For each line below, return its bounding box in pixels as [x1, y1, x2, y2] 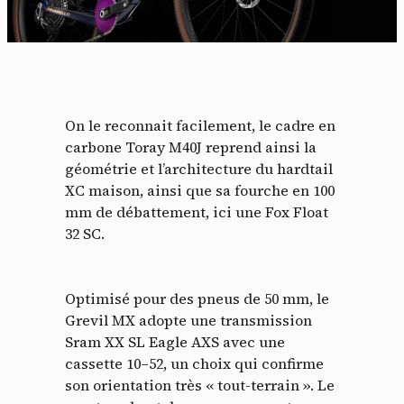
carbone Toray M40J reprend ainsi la [65, 136, 317, 157]
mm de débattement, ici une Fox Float [65, 201, 328, 222]
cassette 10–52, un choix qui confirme [65, 353, 324, 373]
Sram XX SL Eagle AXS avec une [65, 331, 285, 352]
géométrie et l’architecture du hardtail [65, 158, 333, 179]
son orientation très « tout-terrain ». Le [65, 374, 335, 395]
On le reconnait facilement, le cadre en [65, 115, 335, 135]
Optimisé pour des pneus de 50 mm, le [65, 288, 329, 308]
